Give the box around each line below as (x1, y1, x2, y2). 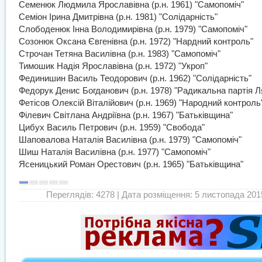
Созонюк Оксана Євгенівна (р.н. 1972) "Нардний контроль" (19, 37, 253, 46)
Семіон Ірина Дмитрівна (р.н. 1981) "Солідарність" (19, 12, 218, 22)
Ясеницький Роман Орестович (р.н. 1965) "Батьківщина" (19, 160, 243, 169)
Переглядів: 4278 (46, 190, 115, 199)
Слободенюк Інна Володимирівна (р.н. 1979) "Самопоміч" (19, 25, 247, 34)
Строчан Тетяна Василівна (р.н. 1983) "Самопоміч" (19, 49, 220, 58)
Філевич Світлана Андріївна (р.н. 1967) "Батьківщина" (19, 111, 233, 120)
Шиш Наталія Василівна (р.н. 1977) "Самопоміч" (19, 147, 211, 157)
